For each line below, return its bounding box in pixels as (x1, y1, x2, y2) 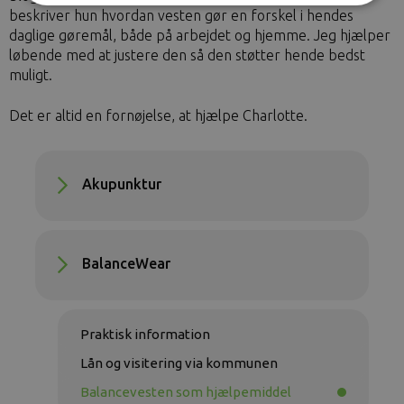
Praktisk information (80, 326, 210, 343)
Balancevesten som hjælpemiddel (80, 384, 291, 400)
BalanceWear (82, 255, 170, 272)
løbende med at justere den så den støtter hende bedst (9, 47, 365, 64)
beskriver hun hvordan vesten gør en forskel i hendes (9, 7, 353, 24)
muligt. (9, 67, 52, 84)
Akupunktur (82, 176, 161, 193)
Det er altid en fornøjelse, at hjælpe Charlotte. (9, 107, 311, 124)
